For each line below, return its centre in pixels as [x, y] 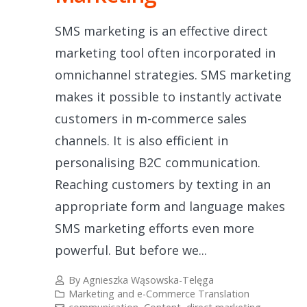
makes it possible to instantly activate [168, 96]
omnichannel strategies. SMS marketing [173, 74]
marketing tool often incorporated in [165, 52]
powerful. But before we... [131, 250]
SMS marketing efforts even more [155, 228]
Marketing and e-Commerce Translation [159, 294]
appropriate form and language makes [170, 206]
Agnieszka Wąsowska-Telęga [149, 280]
